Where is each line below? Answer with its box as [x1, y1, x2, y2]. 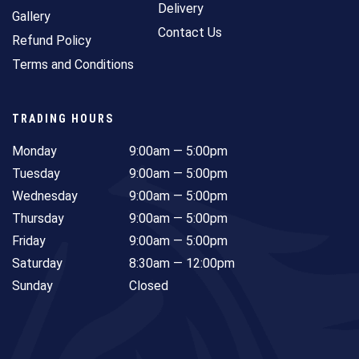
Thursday [12, 210, 64, 226]
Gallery [12, 8, 50, 24]
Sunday [12, 277, 53, 293]
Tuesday [12, 165, 60, 181]
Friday [12, 232, 46, 248]
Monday [12, 143, 57, 159]
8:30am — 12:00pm [129, 255, 236, 271]
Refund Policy [12, 32, 91, 48]
